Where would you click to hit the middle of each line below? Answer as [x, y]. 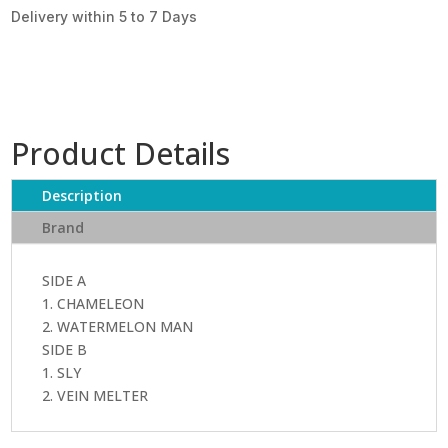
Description [82, 195]
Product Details [121, 153]
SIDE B [65, 349]
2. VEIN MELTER [95, 395]
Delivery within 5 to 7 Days [104, 16]
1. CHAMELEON [93, 303]
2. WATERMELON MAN [118, 326]
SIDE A [64, 280]
